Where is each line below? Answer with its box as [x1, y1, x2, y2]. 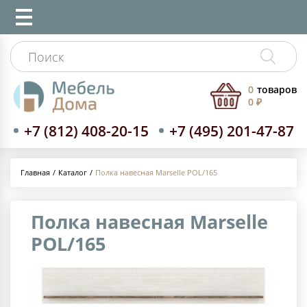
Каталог [58, 167, 87, 177]
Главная [21, 167, 50, 178]
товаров [257, 83, 297, 97]
